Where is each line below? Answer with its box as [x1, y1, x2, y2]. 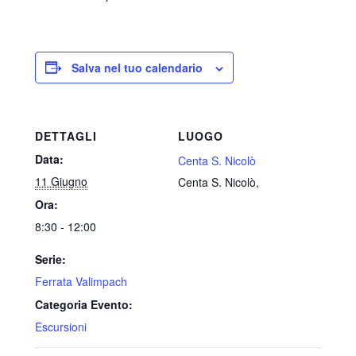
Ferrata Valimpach [35, 273, 127, 289]
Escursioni [35, 318, 87, 335]
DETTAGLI [35, 127, 97, 144]
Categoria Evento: [35, 296, 133, 312]
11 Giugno [35, 172, 87, 189]
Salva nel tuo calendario [72, 59, 203, 75]
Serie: [35, 250, 66, 267]
